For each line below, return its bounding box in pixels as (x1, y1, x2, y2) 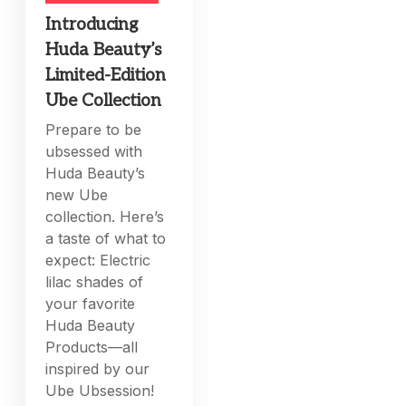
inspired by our (45, 359, 150, 378)
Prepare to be (45, 120, 142, 139)
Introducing (45, 14, 139, 35)
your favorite (45, 294, 136, 313)
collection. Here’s (45, 207, 165, 226)
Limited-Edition (45, 64, 167, 86)
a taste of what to (45, 228, 167, 247)
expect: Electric (45, 250, 151, 269)
